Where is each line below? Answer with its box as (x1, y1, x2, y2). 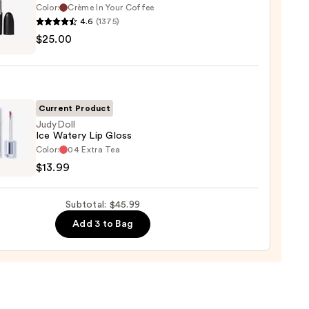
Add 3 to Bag (72, 219, 134, 229)
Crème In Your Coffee (68, 3, 154, 12)
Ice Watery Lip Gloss (35, 131, 132, 141)
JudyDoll (35, 120, 76, 130)
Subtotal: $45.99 (66, 200, 141, 210)
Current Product (38, 104, 111, 112)
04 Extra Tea (68, 146, 121, 154)
